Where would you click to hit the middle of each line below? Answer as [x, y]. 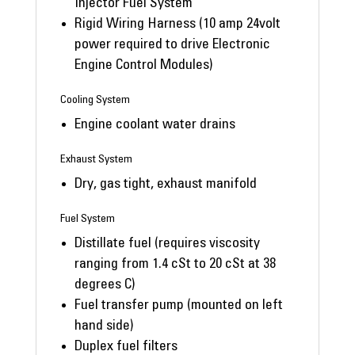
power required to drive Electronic [172, 45]
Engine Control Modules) [143, 65]
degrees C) [104, 285]
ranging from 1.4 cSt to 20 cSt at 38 [175, 264]
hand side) [103, 326]
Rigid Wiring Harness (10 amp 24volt [177, 24]
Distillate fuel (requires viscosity [167, 244]
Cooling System [95, 100]
